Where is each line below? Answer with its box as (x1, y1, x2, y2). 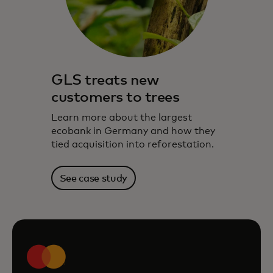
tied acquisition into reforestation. (51, 140, 214, 149)
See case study (59, 173, 128, 183)
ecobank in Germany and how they (51, 126, 215, 136)
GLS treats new (51, 73, 159, 88)
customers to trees (51, 90, 180, 105)
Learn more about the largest (51, 113, 192, 122)
